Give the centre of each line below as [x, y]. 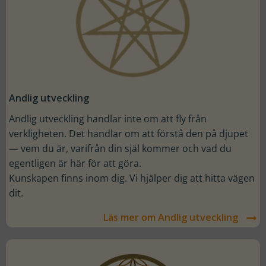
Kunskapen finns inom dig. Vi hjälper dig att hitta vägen [132, 178]
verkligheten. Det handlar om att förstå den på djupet [129, 133]
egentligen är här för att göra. [76, 163]
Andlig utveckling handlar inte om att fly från [108, 118]
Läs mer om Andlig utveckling [171, 217]
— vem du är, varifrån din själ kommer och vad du [120, 148]
